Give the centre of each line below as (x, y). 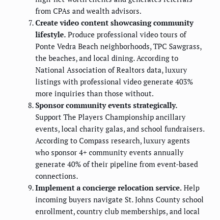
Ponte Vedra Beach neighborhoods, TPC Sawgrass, (118, 46)
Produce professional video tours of (126, 34)
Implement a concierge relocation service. (109, 187)
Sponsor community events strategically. (106, 105)
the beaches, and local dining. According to (107, 58)
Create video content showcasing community (114, 22)
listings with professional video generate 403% (114, 81)
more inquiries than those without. (95, 93)
